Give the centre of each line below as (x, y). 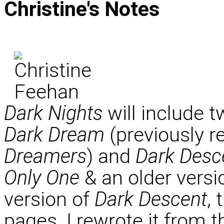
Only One (42, 177)
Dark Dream (54, 134)
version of (49, 199)
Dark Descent (151, 199)
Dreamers (45, 156)
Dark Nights (53, 113)
